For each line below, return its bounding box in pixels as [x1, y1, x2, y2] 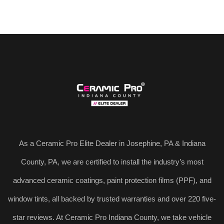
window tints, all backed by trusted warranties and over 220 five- [8, 194, 216, 203]
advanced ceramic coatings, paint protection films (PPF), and [12, 175, 211, 184]
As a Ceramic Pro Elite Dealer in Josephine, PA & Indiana [18, 138, 205, 147]
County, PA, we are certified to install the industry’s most [20, 157, 203, 166]
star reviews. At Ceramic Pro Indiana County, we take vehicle [12, 212, 211, 221]
